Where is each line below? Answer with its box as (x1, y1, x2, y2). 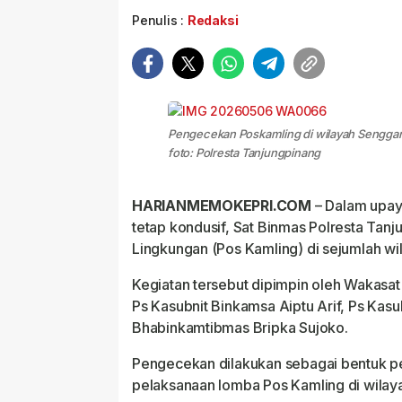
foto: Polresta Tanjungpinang (168, 145, 321, 160)
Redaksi (187, 13, 239, 28)
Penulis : (132, 13, 188, 28)
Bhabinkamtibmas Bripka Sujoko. (132, 319, 348, 336)
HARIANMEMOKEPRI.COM (132, 197, 315, 214)
